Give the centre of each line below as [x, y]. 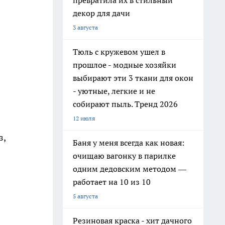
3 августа [85, 27]
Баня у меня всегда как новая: [129, 143]
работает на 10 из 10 [112, 182]
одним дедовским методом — [130, 169]
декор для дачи [101, 13]
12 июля [84, 118]
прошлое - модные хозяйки [125, 65]
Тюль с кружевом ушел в [119, 52]
